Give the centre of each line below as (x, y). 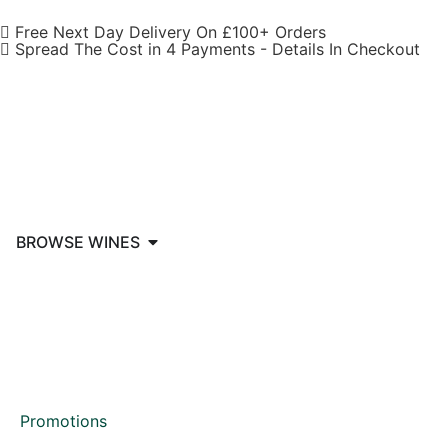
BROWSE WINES (78, 242)
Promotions (63, 421)
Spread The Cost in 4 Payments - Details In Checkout (215, 49)
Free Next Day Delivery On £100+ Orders (168, 32)
